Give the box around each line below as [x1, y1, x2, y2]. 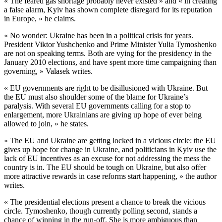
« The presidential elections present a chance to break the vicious [4, 198, 206, 207]
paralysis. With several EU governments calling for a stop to [4, 102, 191, 111]
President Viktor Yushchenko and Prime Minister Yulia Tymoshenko [4, 40, 217, 49]
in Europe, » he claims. [4, 14, 78, 23]
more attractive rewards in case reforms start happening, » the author [4, 172, 217, 181]
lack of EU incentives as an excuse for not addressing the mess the [4, 154, 211, 163]
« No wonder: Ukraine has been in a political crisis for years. [4, 31, 193, 40]
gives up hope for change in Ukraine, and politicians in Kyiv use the [4, 145, 217, 154]
